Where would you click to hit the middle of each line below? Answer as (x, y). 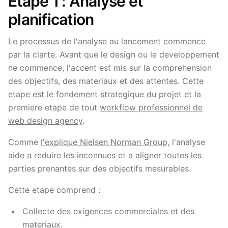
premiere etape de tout (54, 107)
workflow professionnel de (151, 107)
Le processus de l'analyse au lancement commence (107, 41)
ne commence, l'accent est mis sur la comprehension (110, 68)
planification (51, 19)
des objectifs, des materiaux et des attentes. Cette (106, 81)
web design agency (45, 121)
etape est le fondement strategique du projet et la (105, 94)
